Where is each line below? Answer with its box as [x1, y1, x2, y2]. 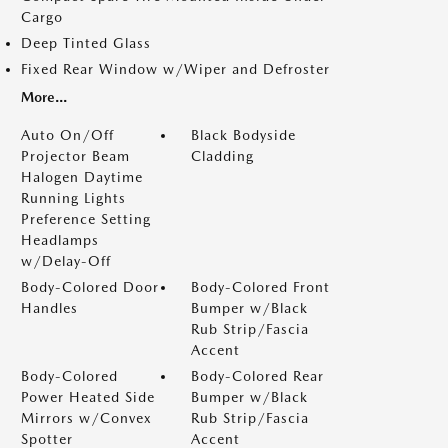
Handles [21, 300, 78, 316]
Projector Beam [21, 148, 130, 164]
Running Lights [21, 190, 126, 206]
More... [21, 89, 67, 105]
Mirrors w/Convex [21, 410, 152, 426]
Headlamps [21, 232, 99, 248]
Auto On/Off [21, 127, 114, 143]
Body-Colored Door [21, 279, 159, 295]
